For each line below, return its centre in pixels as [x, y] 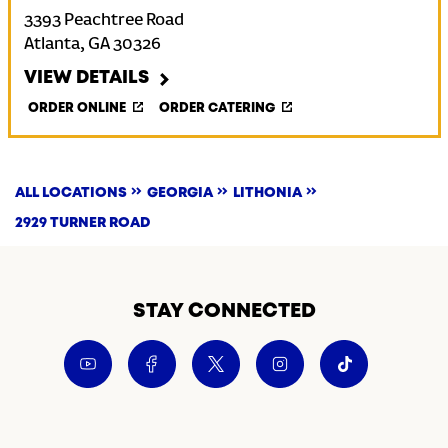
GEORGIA [180, 193]
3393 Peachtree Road [103, 21]
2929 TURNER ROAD [82, 223]
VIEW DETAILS [86, 78]
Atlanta [51, 45]
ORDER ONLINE [76, 108]
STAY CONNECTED [224, 311]
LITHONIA [267, 193]
